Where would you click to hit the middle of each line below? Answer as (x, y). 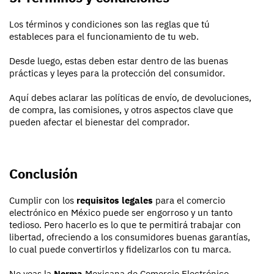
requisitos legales (115, 200)
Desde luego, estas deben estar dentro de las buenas (119, 61)
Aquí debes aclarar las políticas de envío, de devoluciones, (130, 97)
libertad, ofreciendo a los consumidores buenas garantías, (130, 237)
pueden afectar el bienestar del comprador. (99, 122)
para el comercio (189, 200)
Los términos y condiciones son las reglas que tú (109, 24)
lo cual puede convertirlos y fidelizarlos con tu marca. (120, 249)
